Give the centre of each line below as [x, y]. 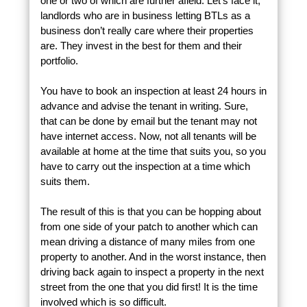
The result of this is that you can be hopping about [150, 212]
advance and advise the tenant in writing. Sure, [144, 106]
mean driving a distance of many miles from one [147, 242]
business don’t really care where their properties [147, 31]
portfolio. [59, 61]
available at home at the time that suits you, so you [153, 151]
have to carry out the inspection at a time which [145, 167]
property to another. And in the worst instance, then [153, 257]
